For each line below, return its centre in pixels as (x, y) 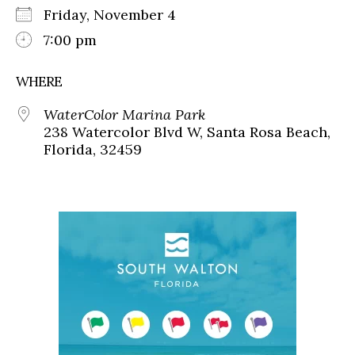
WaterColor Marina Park (124, 114)
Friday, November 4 (118, 14)
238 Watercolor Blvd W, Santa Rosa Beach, (187, 132)
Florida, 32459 (93, 149)
